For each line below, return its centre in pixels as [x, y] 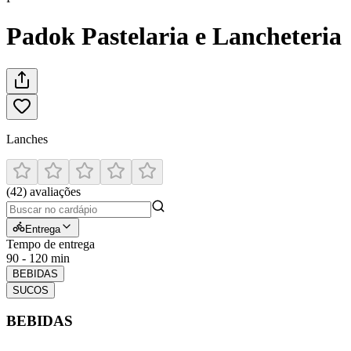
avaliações [55, 191]
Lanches [27, 139]
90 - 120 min [38, 258]
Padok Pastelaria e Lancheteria [174, 36]
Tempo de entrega [51, 244]
